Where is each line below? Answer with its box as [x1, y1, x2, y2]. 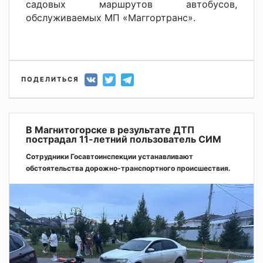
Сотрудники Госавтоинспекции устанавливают [26, 152, 193, 161]
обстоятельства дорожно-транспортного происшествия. [26, 164, 231, 173]
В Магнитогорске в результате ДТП [26, 124, 194, 136]
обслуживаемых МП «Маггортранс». [26, 12, 195, 24]
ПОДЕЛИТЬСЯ [21, 75, 79, 84]
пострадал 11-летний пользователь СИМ [26, 133, 221, 146]
